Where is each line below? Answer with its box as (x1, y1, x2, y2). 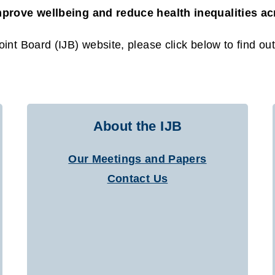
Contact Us (107, 173, 168, 185)
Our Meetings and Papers (68, 153, 207, 165)
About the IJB (93, 120, 182, 133)
